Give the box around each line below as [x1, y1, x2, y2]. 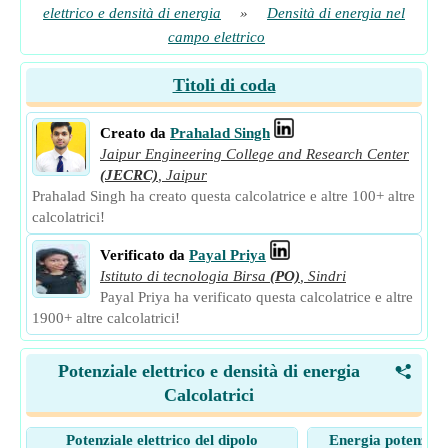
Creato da [100, 125, 166, 141]
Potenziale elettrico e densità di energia [58, 361, 360, 381]
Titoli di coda [172, 75, 276, 95]
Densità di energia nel [267, 5, 405, 21]
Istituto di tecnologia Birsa [100, 268, 266, 284]
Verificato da [100, 247, 185, 263]
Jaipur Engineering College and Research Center [100, 146, 409, 162]
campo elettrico [168, 29, 265, 45]
